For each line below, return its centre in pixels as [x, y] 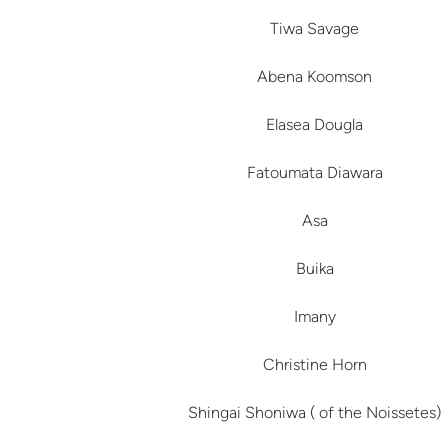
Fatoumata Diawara [314, 173]
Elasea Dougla [315, 125]
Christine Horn [314, 365]
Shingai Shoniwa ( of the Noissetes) [315, 413]
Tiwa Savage [315, 29]
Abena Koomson [315, 77]
